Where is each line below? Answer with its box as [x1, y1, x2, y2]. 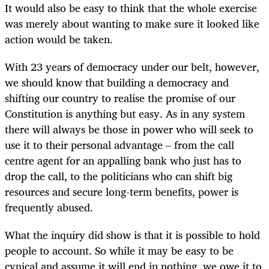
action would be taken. [5, 30, 113, 49]
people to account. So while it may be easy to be [5, 241, 234, 260]
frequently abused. [5, 198, 93, 217]
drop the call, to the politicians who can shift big [5, 167, 232, 186]
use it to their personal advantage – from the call [5, 136, 234, 154]
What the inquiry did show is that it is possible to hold [5, 226, 260, 244]
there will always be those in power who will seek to [5, 120, 253, 139]
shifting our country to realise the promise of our [5, 89, 235, 107]
